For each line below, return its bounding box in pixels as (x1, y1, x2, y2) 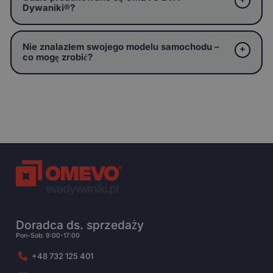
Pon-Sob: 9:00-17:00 (16, 232, 80, 240)
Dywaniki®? (22, 2, 75, 13)
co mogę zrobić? (22, 52, 93, 63)
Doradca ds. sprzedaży (16, 218, 144, 233)
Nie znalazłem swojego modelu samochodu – (22, 41, 219, 52)
